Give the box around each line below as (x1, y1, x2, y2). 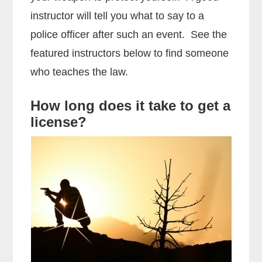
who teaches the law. (30, 65, 129, 78)
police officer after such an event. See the (30, 28, 227, 40)
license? (30, 113, 87, 130)
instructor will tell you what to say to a (30, 9, 205, 22)
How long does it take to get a (30, 97, 231, 113)
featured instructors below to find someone (30, 47, 229, 59)
